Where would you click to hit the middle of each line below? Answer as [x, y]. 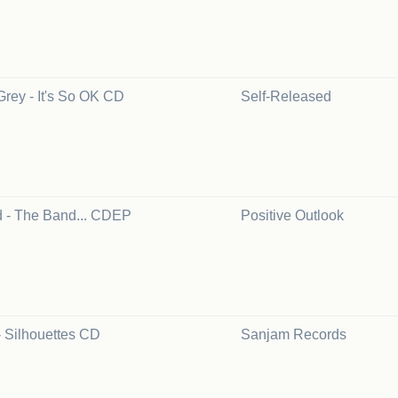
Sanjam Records [294, 334]
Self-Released [286, 96]
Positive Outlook [292, 215]
